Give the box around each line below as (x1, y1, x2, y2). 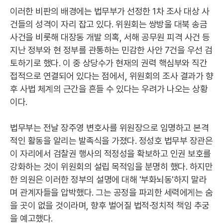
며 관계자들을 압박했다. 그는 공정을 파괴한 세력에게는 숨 (10, 187, 213, 198)
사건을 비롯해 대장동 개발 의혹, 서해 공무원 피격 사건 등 (10, 32, 210, 42)
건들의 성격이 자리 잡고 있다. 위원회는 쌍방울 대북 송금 (10, 19, 207, 29)
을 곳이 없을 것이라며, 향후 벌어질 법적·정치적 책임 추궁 (10, 200, 210, 211)
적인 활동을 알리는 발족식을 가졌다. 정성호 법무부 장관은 (10, 135, 213, 146)
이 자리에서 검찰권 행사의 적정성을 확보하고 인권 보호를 (10, 148, 211, 159)
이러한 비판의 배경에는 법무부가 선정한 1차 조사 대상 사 (10, 6, 209, 16)
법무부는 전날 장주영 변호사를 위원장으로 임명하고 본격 (10, 122, 209, 133)
